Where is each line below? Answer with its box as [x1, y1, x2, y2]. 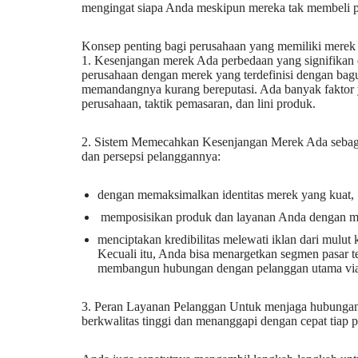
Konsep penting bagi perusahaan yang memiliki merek [82, 39, 356, 53]
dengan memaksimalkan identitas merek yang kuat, [97, 188, 354, 201]
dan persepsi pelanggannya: [82, 149, 221, 163]
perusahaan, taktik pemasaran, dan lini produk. [82, 97, 316, 110]
